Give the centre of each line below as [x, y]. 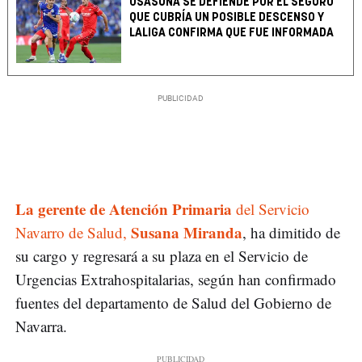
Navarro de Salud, [73, 233]
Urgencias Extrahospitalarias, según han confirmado [176, 280]
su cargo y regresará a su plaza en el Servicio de [162, 256]
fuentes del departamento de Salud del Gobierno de [173, 303]
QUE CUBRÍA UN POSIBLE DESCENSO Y [227, 18]
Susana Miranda [187, 233]
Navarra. [41, 326]
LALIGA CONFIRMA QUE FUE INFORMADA [232, 33]
